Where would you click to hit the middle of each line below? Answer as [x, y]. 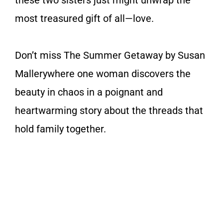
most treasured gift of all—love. [84, 18]
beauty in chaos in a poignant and [89, 92]
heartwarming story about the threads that [109, 110]
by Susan [185, 55]
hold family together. [60, 129]
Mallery [31, 73]
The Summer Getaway [114, 55]
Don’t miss [39, 55]
